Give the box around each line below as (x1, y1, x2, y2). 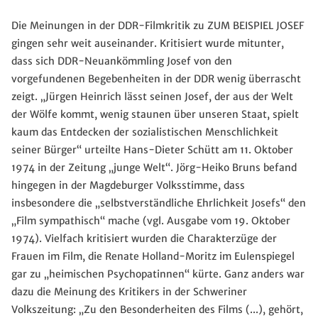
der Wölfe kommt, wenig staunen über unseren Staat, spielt (11, 108, 299, 121)
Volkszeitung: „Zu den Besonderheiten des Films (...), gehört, (11, 303, 303, 317)
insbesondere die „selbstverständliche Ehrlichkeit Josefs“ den (11, 197, 306, 210)
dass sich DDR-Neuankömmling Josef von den (11, 55, 232, 68)
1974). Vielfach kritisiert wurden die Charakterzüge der (11, 232, 277, 246)
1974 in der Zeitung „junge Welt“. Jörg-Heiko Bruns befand (11, 161, 297, 175)
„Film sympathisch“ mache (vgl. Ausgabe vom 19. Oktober (11, 214, 290, 228)
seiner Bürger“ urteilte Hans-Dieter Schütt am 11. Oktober (11, 143, 293, 157)
